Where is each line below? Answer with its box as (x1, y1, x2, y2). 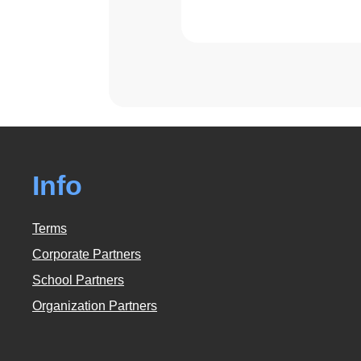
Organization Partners (32, 298, 157, 313)
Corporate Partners (32, 247, 141, 261)
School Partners (32, 272, 124, 287)
